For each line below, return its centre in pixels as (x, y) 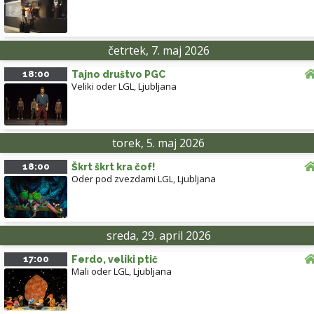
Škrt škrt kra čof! (114, 167)
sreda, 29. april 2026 (158, 236)
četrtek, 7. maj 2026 (158, 51)
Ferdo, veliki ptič (115, 260)
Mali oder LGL (100, 272)
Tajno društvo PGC (118, 75)
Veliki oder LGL (103, 87)
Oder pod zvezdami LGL (122, 179)
